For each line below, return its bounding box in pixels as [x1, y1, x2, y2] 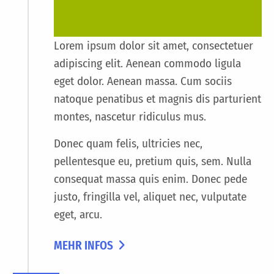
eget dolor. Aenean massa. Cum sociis [54, 74, 232, 89]
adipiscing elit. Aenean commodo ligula [54, 56, 241, 71]
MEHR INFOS [54, 239, 113, 253]
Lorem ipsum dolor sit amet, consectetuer [54, 39, 253, 53]
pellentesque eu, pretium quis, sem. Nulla [54, 154, 251, 169]
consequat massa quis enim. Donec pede [54, 172, 247, 187]
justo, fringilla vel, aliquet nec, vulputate [54, 190, 246, 204]
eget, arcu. [54, 207, 102, 222]
